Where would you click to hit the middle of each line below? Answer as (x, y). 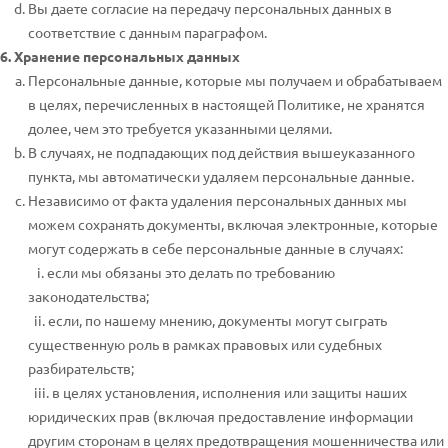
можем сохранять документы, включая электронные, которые (233, 224)
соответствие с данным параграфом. (147, 32)
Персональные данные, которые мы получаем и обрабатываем (235, 80)
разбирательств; (81, 368)
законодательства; (88, 296)
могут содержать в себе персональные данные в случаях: (215, 248)
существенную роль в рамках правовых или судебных (205, 344)
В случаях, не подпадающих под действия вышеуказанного (221, 152)
